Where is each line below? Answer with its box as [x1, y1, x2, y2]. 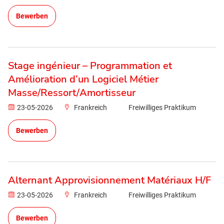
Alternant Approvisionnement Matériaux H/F [8, 173, 211, 187]
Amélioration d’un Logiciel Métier [8, 72, 158, 86]
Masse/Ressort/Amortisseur [8, 86, 135, 99]
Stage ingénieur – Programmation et [8, 59, 172, 72]
